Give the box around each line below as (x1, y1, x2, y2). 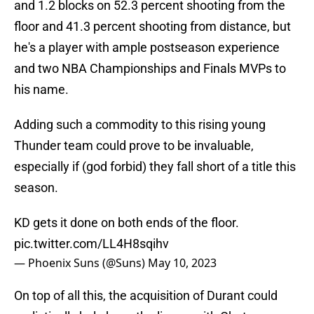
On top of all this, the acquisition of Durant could (14, 288, 278, 303)
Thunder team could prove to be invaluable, (14, 138, 254, 153)
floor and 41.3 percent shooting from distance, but (14, 19, 291, 34)
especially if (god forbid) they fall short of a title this (14, 159, 296, 175)
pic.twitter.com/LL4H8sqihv (14, 236, 169, 252)
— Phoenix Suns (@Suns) (14, 255, 148, 271)
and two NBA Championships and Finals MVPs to (14, 61, 286, 76)
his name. (14, 82, 69, 97)
